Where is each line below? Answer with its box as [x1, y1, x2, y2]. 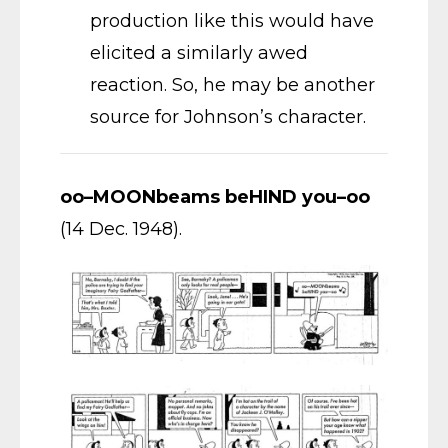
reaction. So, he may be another [90, 74, 375, 97]
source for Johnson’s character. [90, 106, 366, 129]
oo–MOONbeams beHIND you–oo [60, 186, 370, 209]
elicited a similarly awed [90, 42, 308, 65]
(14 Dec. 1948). [60, 218, 182, 241]
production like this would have [90, 10, 374, 33]
